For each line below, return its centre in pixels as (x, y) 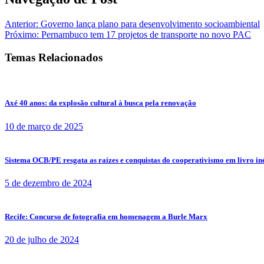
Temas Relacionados (54, 57)
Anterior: (22, 24)
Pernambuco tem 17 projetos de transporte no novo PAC (146, 34)
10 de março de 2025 (44, 126)
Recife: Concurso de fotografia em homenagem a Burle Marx (106, 217)
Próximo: (22, 34)
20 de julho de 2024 (42, 240)
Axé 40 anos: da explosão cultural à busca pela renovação (100, 103)
